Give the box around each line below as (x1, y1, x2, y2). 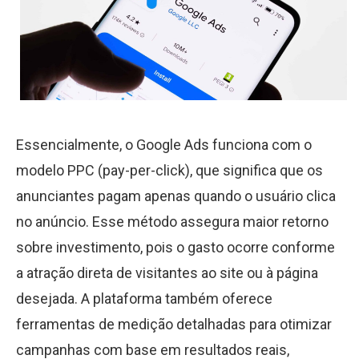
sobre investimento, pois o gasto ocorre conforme (16, 238, 335, 256)
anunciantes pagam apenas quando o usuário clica (16, 187, 336, 204)
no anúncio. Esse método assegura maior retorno (16, 212, 329, 230)
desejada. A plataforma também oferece (16, 289, 272, 307)
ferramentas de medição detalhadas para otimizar (16, 315, 332, 333)
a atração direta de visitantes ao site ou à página (16, 264, 318, 281)
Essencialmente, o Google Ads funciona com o (16, 135, 312, 153)
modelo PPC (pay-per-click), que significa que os (16, 161, 323, 179)
